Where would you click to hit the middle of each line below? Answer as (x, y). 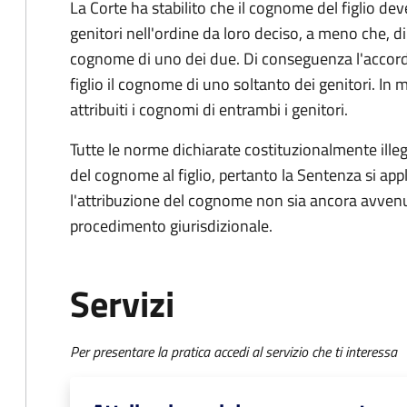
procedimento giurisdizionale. (171, 226)
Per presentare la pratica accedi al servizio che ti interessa (233, 352)
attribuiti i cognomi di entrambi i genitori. (209, 109)
